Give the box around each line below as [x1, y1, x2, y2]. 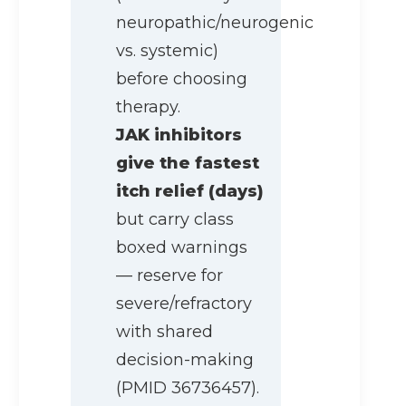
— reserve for [116, 266, 223, 286]
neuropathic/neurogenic [116, 13, 314, 34]
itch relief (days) [116, 181, 264, 202]
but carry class [116, 209, 234, 230]
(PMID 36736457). [116, 378, 259, 399]
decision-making [116, 350, 254, 371]
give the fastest [116, 153, 259, 174]
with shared [116, 322, 213, 343]
